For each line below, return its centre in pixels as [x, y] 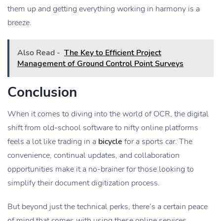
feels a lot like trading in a [53, 142]
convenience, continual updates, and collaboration [93, 156]
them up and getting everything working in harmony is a [104, 9]
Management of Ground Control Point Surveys [100, 64]
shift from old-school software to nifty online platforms [103, 128]
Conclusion [42, 92]
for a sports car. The [157, 142]
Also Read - [39, 53]
